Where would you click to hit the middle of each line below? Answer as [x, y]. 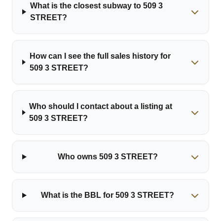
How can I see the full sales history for [100, 56]
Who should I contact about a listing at [101, 106]
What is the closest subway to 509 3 [96, 6]
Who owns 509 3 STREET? [108, 157]
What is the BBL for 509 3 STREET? [108, 195]
